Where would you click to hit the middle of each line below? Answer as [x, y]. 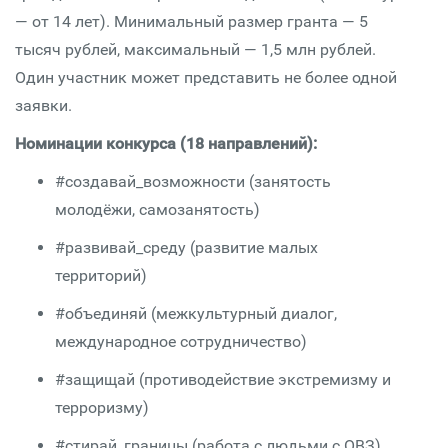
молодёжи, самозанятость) [157, 209]
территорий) [101, 275]
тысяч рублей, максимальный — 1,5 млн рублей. [195, 49]
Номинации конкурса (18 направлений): [166, 143]
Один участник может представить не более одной [206, 77]
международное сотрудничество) [181, 341]
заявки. [43, 105]
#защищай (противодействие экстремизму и [223, 379]
